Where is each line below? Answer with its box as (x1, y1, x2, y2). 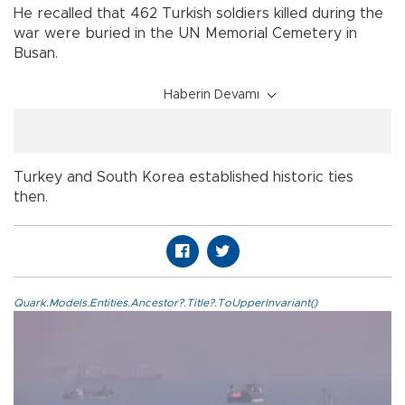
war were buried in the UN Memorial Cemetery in (14, 25, 357, 41)
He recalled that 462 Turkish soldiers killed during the (14, 5, 383, 21)
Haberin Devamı (164, 88, 259, 101)
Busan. (14, 45, 58, 61)
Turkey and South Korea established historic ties (14, 169, 353, 184)
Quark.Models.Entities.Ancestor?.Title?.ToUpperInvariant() (14, 297, 317, 308)
